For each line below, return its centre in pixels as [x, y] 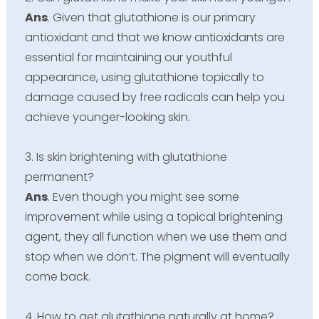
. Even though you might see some [143, 197]
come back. [57, 276]
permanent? [59, 177]
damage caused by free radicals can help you [155, 97]
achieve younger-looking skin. [107, 117]
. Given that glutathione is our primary [151, 17]
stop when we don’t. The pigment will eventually [157, 256]
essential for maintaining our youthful [128, 57]
